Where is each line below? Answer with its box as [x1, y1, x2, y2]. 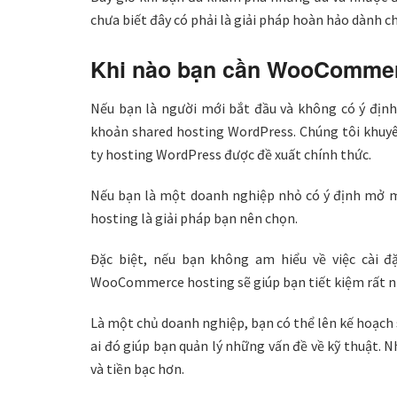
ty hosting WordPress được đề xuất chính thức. [90, 144, 371, 163]
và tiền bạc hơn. [90, 359, 184, 378]
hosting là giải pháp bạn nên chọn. [90, 208, 298, 227]
